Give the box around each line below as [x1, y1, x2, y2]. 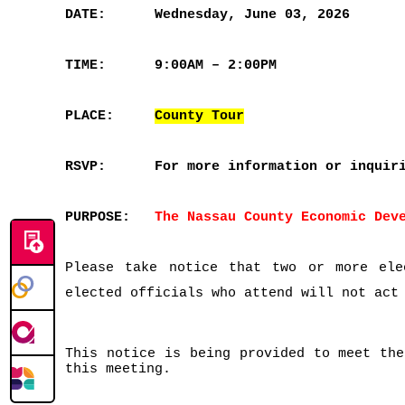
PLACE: [65, 108, 114, 125]
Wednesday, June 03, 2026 [155, 7, 350, 24]
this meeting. [65, 362, 171, 378]
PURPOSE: [65, 210, 130, 226]
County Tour [155, 108, 244, 125]
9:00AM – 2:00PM [155, 58, 277, 74]
